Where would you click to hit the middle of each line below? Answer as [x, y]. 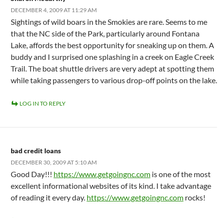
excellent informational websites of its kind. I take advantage [111, 186]
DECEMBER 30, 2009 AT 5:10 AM [54, 162]
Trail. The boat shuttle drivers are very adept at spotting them [112, 68]
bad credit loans [36, 151]
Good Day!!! [32, 174]
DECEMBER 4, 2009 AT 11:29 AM [54, 10]
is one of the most [181, 174]
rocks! [194, 197]
